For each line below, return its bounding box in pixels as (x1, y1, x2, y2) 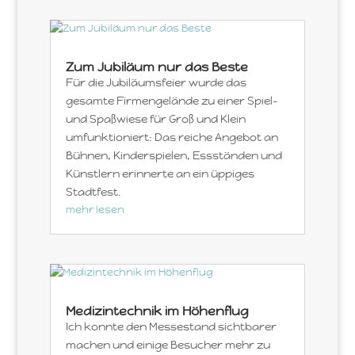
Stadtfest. (65, 184, 121, 199)
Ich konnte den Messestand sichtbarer (65, 319, 277, 334)
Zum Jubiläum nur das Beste (65, 58, 248, 75)
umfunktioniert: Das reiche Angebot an (65, 129, 278, 144)
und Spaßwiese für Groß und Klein (65, 111, 246, 126)
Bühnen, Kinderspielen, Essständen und (65, 147, 282, 162)
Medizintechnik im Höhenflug (65, 302, 249, 319)
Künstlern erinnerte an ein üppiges (65, 166, 254, 181)
